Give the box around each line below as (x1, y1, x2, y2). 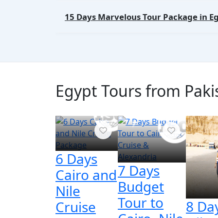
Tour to (118, 193, 164, 212)
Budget (118, 177, 164, 196)
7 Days (118, 161, 160, 180)
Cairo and (55, 165, 117, 184)
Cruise (55, 198, 96, 216)
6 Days (55, 149, 97, 168)
